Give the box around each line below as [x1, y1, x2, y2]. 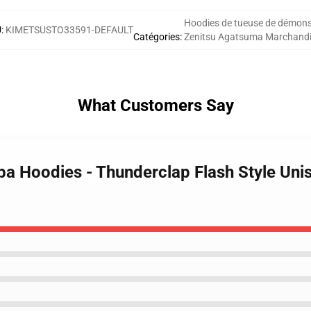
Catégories [133, 31, 180, 42]
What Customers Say [77, 96, 234, 115]
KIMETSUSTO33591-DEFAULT [5, 24, 133, 35]
